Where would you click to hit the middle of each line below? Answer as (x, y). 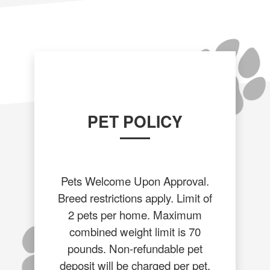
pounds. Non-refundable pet (135, 248)
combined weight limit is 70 (135, 231)
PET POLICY (135, 121)
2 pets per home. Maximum (135, 214)
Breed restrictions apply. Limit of (135, 197)
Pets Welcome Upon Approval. (135, 180)
